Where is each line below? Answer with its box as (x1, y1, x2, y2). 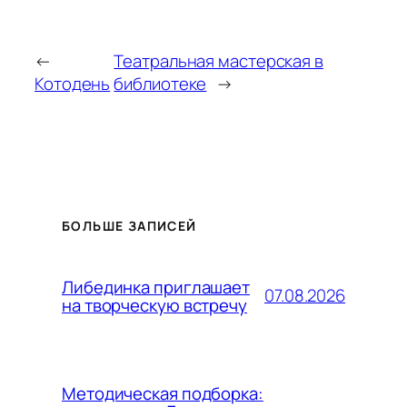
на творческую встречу (62, 293, 247, 317)
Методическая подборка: (62, 381, 263, 405)
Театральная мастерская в (114, 48, 323, 73)
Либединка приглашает (62, 274, 250, 299)
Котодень (35, 71, 111, 95)
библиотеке (114, 71, 207, 95)
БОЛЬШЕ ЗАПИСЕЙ (62, 216, 197, 234)
